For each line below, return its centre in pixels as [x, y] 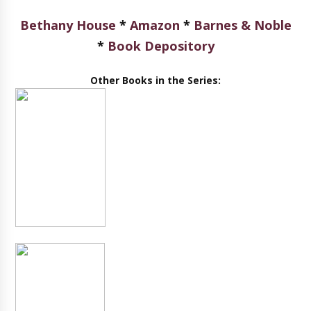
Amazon [154, 25]
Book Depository [161, 46]
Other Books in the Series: [155, 80]
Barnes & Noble [242, 25]
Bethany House [68, 25]
